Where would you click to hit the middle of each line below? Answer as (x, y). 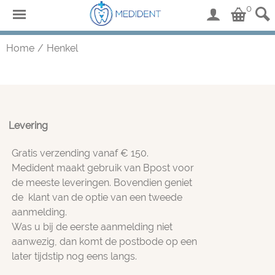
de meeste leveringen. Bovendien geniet (102, 182)
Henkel (62, 48)
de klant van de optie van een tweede (97, 197)
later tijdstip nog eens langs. (74, 256)
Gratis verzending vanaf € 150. (80, 153)
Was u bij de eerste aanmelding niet (92, 227)
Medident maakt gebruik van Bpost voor (103, 168)
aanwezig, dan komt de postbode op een (104, 241)
